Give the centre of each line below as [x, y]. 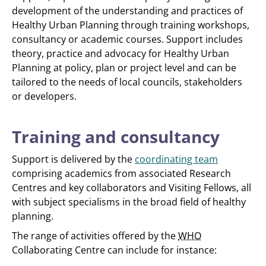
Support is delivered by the [73, 159]
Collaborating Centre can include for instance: [114, 250]
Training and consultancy [116, 137]
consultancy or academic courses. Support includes [127, 39]
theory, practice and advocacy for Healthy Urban [121, 53]
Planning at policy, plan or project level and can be [124, 68]
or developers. [44, 96]
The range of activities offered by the [95, 236]
